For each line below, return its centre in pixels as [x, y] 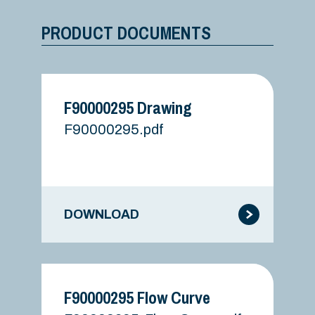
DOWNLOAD [102, 215]
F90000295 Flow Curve [137, 298]
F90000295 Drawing [128, 108]
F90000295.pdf [114, 130]
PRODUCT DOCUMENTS [126, 33]
